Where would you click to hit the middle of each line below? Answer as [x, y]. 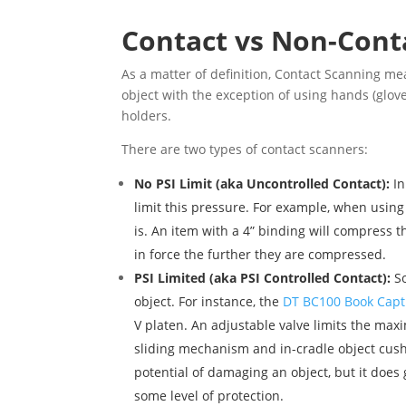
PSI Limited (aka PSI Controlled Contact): [263, 278]
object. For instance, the [209, 302]
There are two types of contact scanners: [245, 150]
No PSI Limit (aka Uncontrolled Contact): [264, 184]
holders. [147, 116]
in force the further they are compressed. [261, 255]
